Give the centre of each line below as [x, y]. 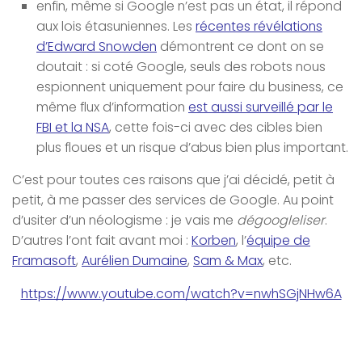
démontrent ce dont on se [240, 46]
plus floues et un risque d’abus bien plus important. [192, 147]
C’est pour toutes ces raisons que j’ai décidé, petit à [173, 179]
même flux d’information [112, 107]
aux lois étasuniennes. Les [116, 26]
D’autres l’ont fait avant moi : [102, 240]
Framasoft [44, 260]
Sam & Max [228, 260]
